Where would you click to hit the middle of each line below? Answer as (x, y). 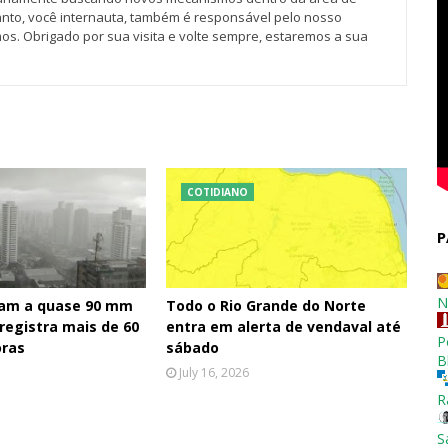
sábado (193, 347)
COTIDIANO (218, 192)
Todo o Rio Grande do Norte (266, 305)
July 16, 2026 (214, 372)
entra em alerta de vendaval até (284, 326)
